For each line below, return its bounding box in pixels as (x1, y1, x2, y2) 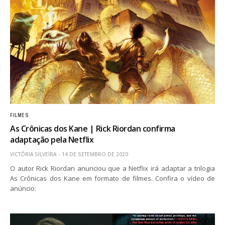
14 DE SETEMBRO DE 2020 (62, 150, 128, 158)
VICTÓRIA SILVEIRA (10, 150, 56, 158)
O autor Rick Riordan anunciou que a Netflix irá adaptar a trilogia (10, 163, 215, 173)
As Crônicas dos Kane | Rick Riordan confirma (10, 123, 175, 134)
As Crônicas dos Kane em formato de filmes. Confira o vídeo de (10, 173, 215, 183)
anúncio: (10, 183, 36, 193)
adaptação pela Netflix (10, 134, 94, 145)
